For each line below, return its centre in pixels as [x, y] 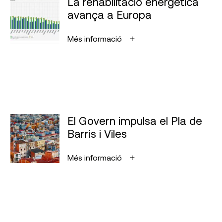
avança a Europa [110, 14]
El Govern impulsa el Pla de [135, 120]
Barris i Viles [97, 133]
